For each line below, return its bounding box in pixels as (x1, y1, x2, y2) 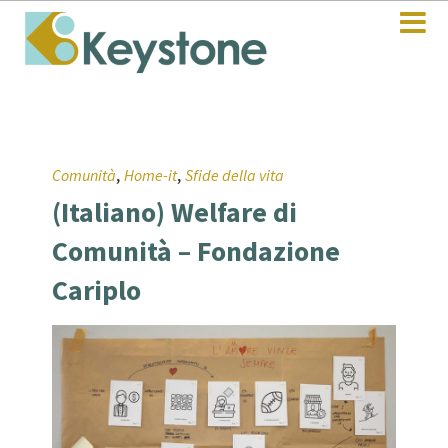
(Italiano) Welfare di (52, 194, 298, 231)
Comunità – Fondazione (52, 233, 341, 270)
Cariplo (52, 272, 142, 309)
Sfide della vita (185, 165, 285, 186)
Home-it (124, 165, 178, 186)
